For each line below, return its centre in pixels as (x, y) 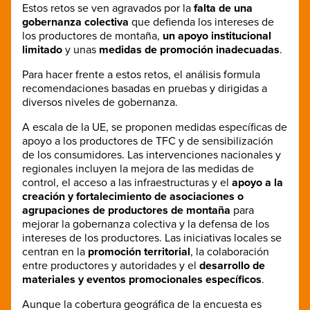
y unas (82, 49)
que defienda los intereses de (203, 22)
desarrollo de (232, 265)
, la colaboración (230, 252)
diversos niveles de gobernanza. (100, 102)
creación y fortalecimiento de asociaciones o (133, 196)
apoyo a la (257, 182)
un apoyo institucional (217, 36)
